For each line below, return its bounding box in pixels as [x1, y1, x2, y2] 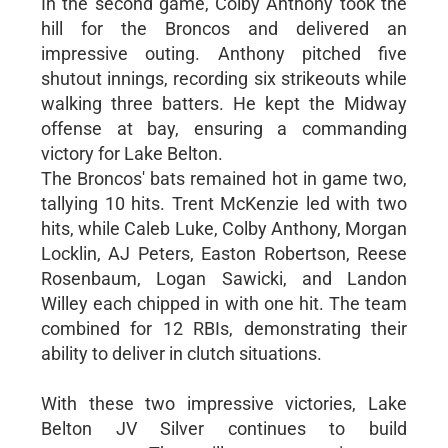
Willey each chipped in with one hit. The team [40, 292, 408, 314]
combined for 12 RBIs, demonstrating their [40, 317, 408, 339]
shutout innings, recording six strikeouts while [40, 67, 408, 89]
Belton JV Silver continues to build [40, 417, 408, 439]
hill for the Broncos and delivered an [40, 17, 408, 39]
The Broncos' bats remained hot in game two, [40, 167, 408, 189]
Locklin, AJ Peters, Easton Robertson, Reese [40, 242, 408, 264]
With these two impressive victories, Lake [40, 392, 408, 414]
